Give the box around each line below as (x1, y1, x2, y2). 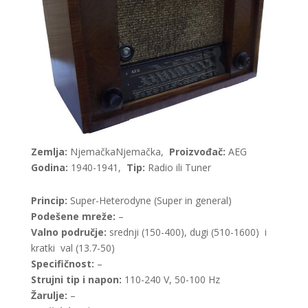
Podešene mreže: (30, 210, 115, 223)
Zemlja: (30, 144, 67, 158)
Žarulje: (30, 289, 67, 302)
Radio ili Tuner (144, 160, 211, 174)
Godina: (30, 160, 68, 174)
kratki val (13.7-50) (30, 241, 115, 255)
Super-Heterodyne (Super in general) (67, 194, 232, 208)
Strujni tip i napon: (30, 273, 122, 287)
